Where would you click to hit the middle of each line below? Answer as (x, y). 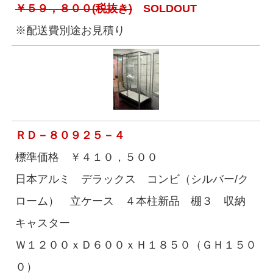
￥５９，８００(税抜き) (74, 9)
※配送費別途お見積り (70, 30)
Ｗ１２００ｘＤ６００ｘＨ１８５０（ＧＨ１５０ (136, 245)
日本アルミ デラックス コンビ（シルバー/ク (132, 179)
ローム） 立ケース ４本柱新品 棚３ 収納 (136, 201)
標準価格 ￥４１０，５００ (87, 157)
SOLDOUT (165, 9)
